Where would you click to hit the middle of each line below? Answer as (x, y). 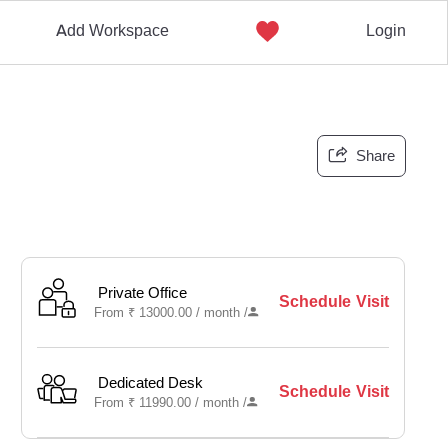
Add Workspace (112, 30)
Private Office (143, 293)
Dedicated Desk (151, 383)
